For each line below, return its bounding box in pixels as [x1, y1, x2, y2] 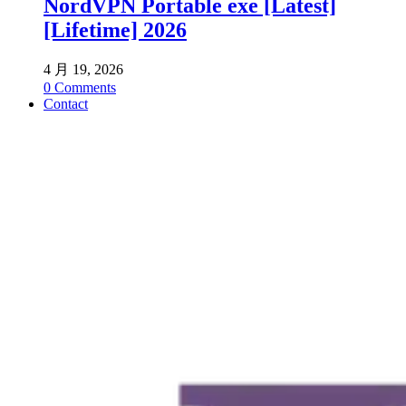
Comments [51, 80, 116, 96]
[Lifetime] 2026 [43, 18, 187, 43]
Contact [43, 96, 88, 112]
